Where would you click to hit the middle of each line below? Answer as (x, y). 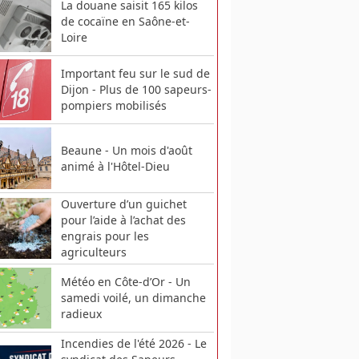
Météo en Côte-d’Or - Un (125, 281)
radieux (81, 313)
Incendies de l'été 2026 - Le (133, 343)
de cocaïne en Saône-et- (125, 22)
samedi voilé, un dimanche (133, 297)
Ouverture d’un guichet (123, 204)
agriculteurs (93, 252)
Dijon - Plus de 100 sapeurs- (136, 90)
